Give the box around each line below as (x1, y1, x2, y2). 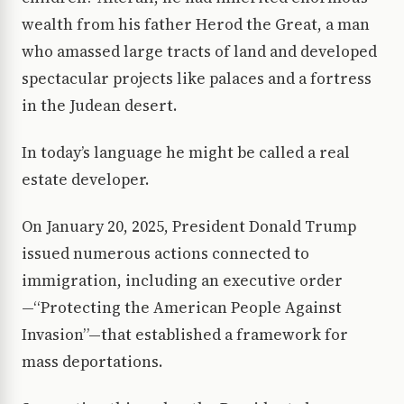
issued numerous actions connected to (22, 243, 309, 265)
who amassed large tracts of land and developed (22, 41, 377, 63)
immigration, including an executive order (22, 270, 343, 292)
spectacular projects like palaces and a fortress (22, 68, 372, 90)
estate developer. (22, 169, 149, 191)
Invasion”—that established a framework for (22, 324, 348, 346)
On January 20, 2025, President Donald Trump (22, 216, 356, 238)
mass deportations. (22, 351, 162, 373)
